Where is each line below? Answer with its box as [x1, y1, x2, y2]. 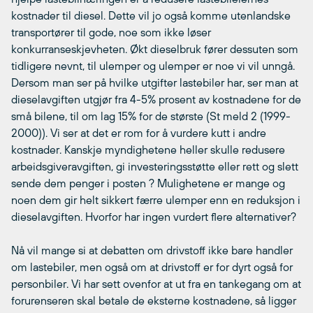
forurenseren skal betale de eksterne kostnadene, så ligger [11, 293, 296, 307]
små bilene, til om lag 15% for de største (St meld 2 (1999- [11, 109, 291, 122]
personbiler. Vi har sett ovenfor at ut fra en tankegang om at [11, 277, 301, 290]
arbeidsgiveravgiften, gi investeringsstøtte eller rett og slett [11, 159, 298, 173]
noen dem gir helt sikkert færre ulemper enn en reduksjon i [11, 193, 300, 206]
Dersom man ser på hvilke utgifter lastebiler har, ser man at [11, 75, 298, 89]
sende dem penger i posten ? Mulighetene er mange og [11, 176, 285, 189]
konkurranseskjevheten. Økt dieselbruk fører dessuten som [11, 42, 298, 55]
